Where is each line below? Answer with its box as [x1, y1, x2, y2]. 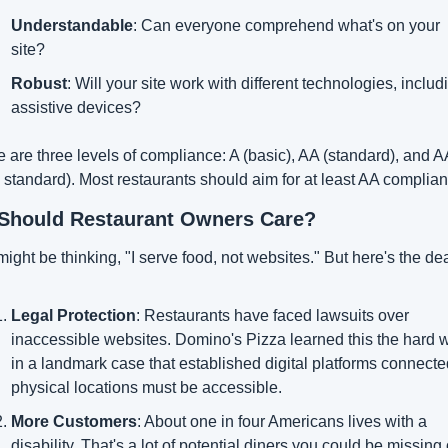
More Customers [10, 412, 137, 430]
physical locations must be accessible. [10, 378, 282, 396]
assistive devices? [10, 98, 141, 116]
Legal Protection [10, 306, 136, 324]
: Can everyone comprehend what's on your [132, 16, 440, 34]
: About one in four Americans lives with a [136, 412, 427, 430]
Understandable [10, 16, 133, 34]
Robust [10, 74, 67, 92]
